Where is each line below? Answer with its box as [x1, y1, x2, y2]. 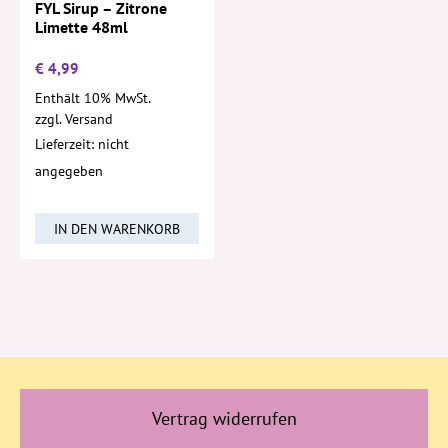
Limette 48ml [35, 16, 128, 37]
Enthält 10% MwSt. [35, 88, 151, 108]
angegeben [35, 162, 103, 181]
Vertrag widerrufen [151, 406, 297, 430]
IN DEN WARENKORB [54, 218, 180, 238]
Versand [65, 109, 113, 129]
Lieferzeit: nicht [35, 135, 129, 154]
